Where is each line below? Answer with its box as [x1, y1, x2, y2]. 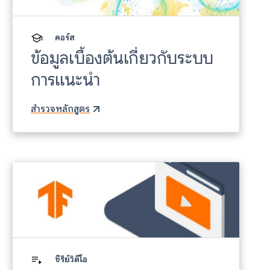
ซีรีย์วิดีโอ [55, 254, 87, 265]
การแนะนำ [31, 69, 100, 90]
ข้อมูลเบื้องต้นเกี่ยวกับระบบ [31, 47, 213, 69]
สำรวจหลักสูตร [31, 102, 90, 115]
